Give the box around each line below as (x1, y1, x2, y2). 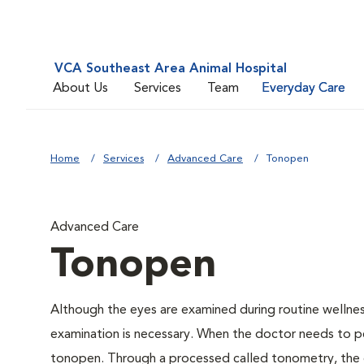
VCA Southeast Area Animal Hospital (54, 63, 287, 76)
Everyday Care (262, 81, 345, 95)
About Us (53, 81, 108, 95)
